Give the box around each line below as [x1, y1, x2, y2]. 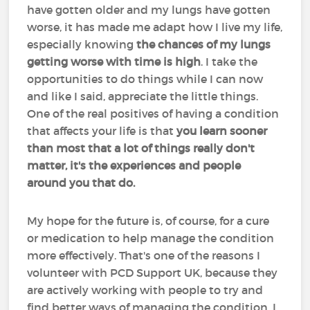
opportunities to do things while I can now [27, 72, 264, 86]
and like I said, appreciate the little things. [27, 89, 259, 103]
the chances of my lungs [136, 37, 271, 51]
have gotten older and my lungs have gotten [27, 3, 271, 17]
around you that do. [27, 176, 136, 190]
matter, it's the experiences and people [27, 158, 241, 172]
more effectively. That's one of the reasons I [27, 248, 261, 262]
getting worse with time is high [27, 55, 201, 69]
